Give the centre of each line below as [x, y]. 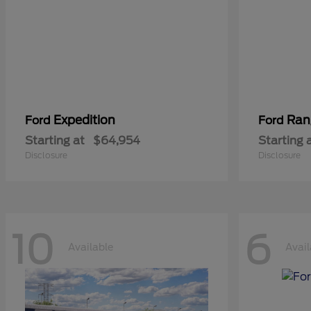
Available [91, 247]
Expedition [84, 120]
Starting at [55, 141]
